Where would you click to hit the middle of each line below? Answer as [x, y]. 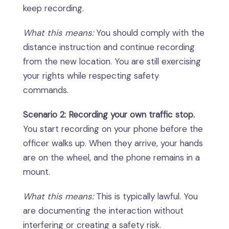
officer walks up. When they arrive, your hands [113, 143]
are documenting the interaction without [103, 211]
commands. [46, 90]
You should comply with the [149, 33]
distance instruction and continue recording [109, 47]
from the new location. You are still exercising [112, 62]
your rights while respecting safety [91, 76]
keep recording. [53, 8]
